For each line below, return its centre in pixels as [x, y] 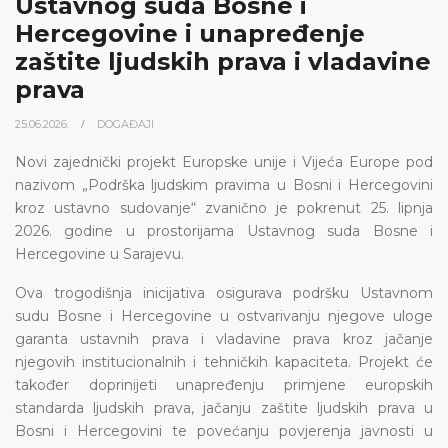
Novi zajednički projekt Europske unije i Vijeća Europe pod [224, 161]
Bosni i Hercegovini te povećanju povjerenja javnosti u [224, 430]
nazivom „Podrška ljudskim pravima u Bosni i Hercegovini [224, 184]
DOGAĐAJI [125, 123]
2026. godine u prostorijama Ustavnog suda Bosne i [224, 230]
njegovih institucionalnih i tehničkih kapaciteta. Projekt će [224, 361]
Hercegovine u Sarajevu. [99, 253]
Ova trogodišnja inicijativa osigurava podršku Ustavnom [224, 292]
